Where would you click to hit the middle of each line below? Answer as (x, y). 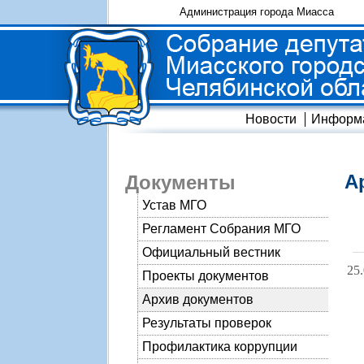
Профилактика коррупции (220, 347)
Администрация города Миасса (257, 12)
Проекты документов (206, 276)
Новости (271, 119)
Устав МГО (174, 205)
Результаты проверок (207, 323)
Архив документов (198, 299)
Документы (180, 182)
